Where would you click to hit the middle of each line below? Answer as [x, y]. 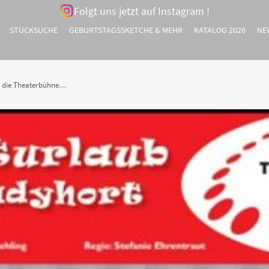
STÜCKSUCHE [33, 30]
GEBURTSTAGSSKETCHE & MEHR [125, 30]
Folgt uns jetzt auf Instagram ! [142, 11]
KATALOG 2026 [219, 30]
